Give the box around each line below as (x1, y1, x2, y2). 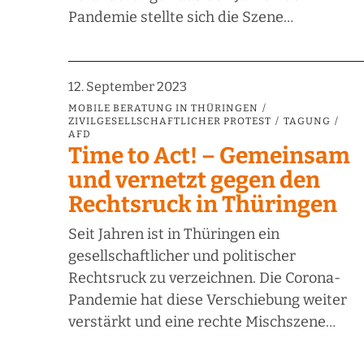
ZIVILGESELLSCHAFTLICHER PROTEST (68, 115, 271, 128)
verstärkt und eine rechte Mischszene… (68, 313, 336, 331)
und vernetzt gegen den (68, 167, 320, 194)
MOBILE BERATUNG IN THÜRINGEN (68, 102, 258, 115)
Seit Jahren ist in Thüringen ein (68, 225, 279, 244)
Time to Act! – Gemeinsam (68, 142, 350, 170)
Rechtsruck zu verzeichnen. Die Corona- (68, 269, 340, 288)
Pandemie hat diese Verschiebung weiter (68, 291, 347, 310)
